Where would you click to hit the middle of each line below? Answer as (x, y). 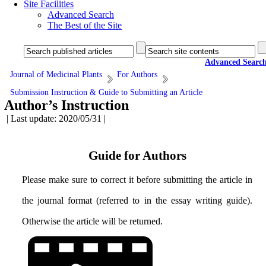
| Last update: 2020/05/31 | (56, 118)
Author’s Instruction (66, 105)
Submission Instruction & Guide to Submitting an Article (106, 92)
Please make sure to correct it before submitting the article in (137, 180)
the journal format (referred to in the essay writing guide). (137, 200)
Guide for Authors (137, 156)
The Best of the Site (85, 25)
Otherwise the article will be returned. (92, 221)
